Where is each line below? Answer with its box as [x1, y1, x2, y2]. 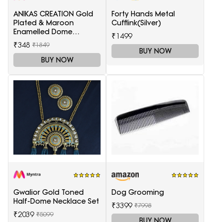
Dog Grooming [111, 187, 164, 197]
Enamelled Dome [13, 27, 72, 36]
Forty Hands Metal [111, 9, 175, 18]
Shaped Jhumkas [13, 36, 74, 45]
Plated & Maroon [13, 18, 74, 27]
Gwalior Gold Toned [13, 187, 84, 197]
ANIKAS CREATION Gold [13, 9, 93, 18]
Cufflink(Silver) [111, 18, 161, 27]
